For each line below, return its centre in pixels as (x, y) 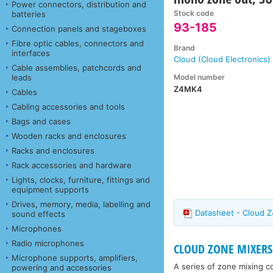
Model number (200, 77)
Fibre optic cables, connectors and (78, 43)
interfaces (31, 53)
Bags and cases (41, 121)
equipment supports (50, 189)
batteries (29, 14)
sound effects (38, 214)
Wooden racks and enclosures (69, 136)
